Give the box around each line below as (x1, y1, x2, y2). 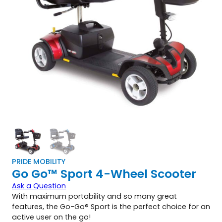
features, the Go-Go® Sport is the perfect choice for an (12, 201, 210, 212)
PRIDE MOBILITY (12, 156, 65, 166)
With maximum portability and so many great (12, 191, 177, 201)
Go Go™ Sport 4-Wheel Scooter (12, 165, 196, 182)
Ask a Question (12, 180, 66, 191)
